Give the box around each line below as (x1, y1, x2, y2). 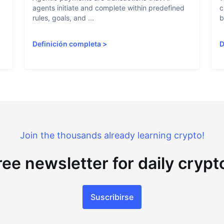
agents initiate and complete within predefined (32, 3, 185, 12)
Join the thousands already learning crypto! (19, 130, 204, 140)
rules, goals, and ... (32, 13, 94, 22)
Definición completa (32, 39, 101, 48)
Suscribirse (90, 192, 133, 202)
